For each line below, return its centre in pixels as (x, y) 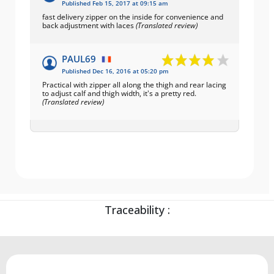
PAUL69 (79, 58)
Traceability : (137, 209)
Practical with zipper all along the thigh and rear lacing (134, 84)
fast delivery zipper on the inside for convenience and (133, 17)
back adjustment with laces (89, 25)
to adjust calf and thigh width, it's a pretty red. (119, 93)
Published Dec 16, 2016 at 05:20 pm (115, 71)
